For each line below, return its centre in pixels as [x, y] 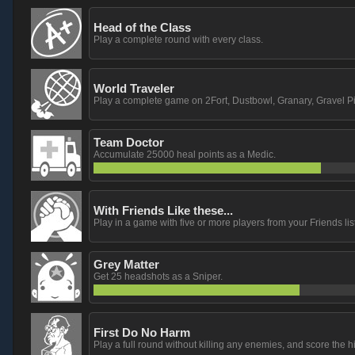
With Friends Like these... [163, 210]
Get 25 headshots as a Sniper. [158, 277]
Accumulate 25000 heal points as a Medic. [185, 155]
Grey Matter [126, 264]
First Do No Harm [142, 332]
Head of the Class [142, 27]
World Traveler [134, 88]
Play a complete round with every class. [178, 40]
